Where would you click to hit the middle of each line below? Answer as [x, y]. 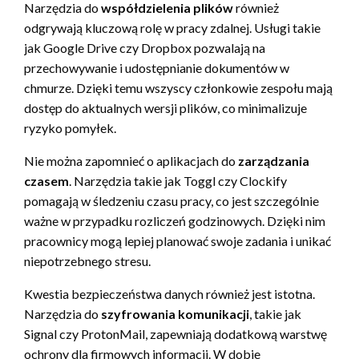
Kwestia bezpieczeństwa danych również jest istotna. [169, 293]
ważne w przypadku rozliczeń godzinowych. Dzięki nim [175, 220]
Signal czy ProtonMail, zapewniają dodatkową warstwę [175, 333]
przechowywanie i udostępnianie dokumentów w [157, 67]
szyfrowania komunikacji [175, 313]
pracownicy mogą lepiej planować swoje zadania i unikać [177, 240]
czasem [46, 180]
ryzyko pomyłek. [70, 127]
